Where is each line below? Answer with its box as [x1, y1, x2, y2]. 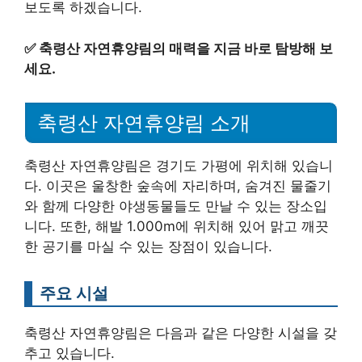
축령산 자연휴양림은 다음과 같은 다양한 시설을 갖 [24, 325, 337, 342]
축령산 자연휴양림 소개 [37, 112, 250, 135]
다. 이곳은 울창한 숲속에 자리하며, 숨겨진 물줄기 [24, 178, 331, 195]
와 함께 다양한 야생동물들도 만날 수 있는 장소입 [24, 198, 327, 215]
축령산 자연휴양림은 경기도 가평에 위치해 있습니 [24, 158, 333, 175]
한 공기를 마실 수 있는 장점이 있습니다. [24, 238, 272, 255]
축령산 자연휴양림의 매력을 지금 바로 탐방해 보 [39, 40, 333, 57]
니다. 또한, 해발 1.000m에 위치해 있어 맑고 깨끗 [24, 218, 329, 235]
